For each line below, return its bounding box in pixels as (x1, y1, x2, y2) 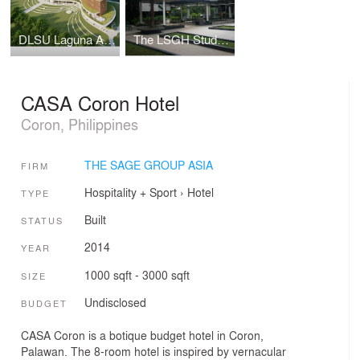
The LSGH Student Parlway (216, 30, 229, 48)
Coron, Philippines (21, 113, 138, 135)
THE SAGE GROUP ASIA (84, 156, 213, 173)
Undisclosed (84, 294, 146, 311)
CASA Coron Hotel (21, 88, 179, 117)
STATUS (21, 214, 63, 227)
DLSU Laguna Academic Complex (104, 30, 117, 48)
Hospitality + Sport (84, 183, 177, 200)
